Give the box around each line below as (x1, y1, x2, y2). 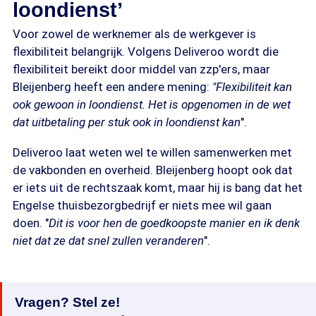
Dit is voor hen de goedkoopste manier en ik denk (49, 216, 300, 230)
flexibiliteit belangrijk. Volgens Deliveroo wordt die (13, 44, 279, 59)
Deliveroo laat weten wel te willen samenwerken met (13, 145, 292, 159)
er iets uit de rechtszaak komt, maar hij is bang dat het (13, 181, 303, 195)
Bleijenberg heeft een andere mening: (13, 80, 212, 94)
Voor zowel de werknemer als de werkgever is (13, 27, 256, 41)
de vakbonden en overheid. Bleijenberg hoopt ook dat (13, 163, 293, 177)
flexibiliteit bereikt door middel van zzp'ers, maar (13, 62, 270, 76)
